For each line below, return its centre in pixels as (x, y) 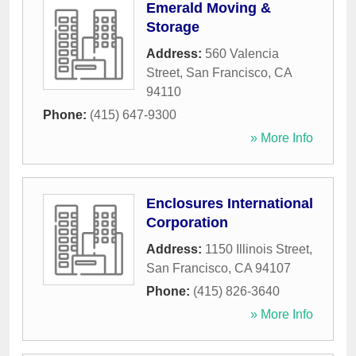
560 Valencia (242, 54)
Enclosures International (230, 204)
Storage (173, 27)
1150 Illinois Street (257, 250)
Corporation (187, 223)
